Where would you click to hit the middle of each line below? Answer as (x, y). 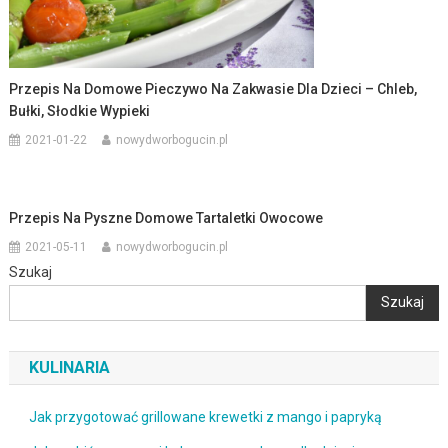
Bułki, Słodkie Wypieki (80, 110)
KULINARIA (69, 367)
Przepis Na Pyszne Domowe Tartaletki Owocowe (166, 217)
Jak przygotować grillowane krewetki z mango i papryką (205, 416)
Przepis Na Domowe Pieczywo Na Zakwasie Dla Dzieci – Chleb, (213, 88)
